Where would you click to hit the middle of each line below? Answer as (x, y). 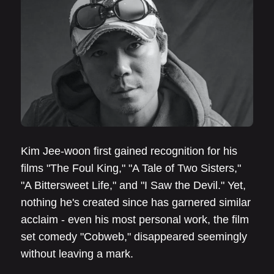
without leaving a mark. (77, 254)
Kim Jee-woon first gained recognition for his (129, 151)
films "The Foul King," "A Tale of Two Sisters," (131, 168)
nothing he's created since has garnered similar (136, 202)
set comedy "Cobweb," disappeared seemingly (134, 236)
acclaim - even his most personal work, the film (135, 219)
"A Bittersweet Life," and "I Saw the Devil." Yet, (133, 185)
